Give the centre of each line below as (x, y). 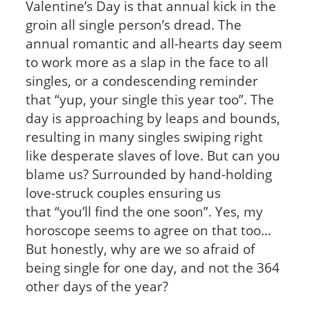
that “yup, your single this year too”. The (149, 99)
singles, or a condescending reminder (142, 80)
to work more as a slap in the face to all (147, 62)
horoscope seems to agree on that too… (148, 230)
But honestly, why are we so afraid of (140, 248)
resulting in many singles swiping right (144, 136)
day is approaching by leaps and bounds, (153, 118)
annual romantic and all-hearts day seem (154, 43)
